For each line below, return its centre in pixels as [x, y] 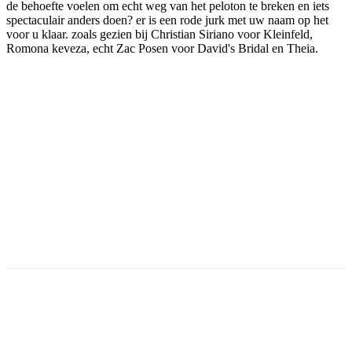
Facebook [59, 323]
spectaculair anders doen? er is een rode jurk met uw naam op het [167, 20]
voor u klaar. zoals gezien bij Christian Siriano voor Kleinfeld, [159, 34]
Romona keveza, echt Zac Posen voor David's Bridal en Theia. [162, 48]
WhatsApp [323, 323]
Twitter [146, 323]
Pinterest [231, 323]
